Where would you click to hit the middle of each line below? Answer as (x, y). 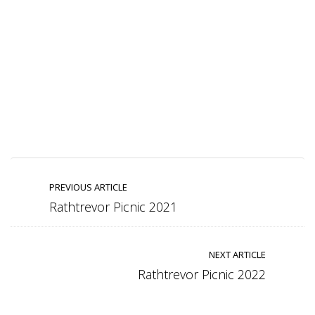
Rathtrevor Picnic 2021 (113, 206)
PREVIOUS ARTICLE (88, 187)
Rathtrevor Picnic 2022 (202, 274)
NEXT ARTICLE (237, 254)
